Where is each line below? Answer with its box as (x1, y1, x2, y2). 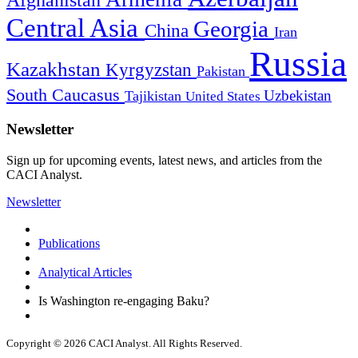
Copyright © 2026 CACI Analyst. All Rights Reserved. (6, 336, 242, 349)
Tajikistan (125, 88, 185, 105)
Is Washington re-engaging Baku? (38, 293, 209, 308)
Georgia (193, 16, 274, 42)
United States (185, 89, 264, 105)
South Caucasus (6, 85, 125, 105)
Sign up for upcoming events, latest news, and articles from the (6, 153, 322, 167)
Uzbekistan (264, 87, 332, 105)
